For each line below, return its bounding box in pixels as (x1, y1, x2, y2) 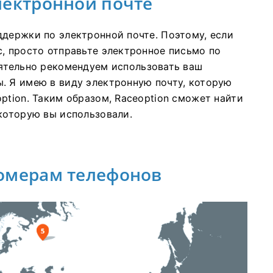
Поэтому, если (161, 29, 233, 41)
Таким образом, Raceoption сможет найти (32, 92, 243, 105)
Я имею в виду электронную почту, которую (9, 76, 232, 89)
